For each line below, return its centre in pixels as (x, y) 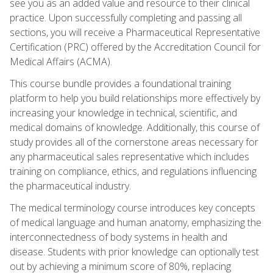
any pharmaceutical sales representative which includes (129, 156)
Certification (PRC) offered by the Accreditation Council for (135, 47)
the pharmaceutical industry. (70, 186)
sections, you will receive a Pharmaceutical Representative (135, 32)
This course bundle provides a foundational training (120, 83)
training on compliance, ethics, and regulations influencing (133, 171)
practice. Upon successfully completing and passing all (126, 17)
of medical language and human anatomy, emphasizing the (136, 222)
